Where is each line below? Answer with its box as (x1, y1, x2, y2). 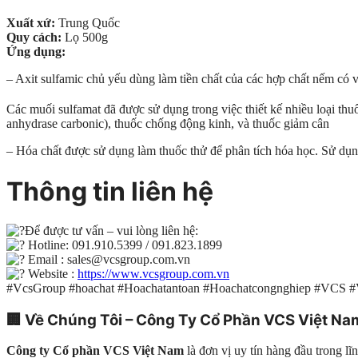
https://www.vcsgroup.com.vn (78, 266, 229, 280)
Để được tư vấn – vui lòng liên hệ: (25, 223, 198, 237)
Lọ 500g (62, 30, 108, 44)
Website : (25, 266, 78, 280)
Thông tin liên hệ (6, 175, 213, 207)
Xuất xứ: (6, 15, 55, 30)
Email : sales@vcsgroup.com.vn (25, 252, 190, 266)
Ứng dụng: (6, 44, 66, 58)
